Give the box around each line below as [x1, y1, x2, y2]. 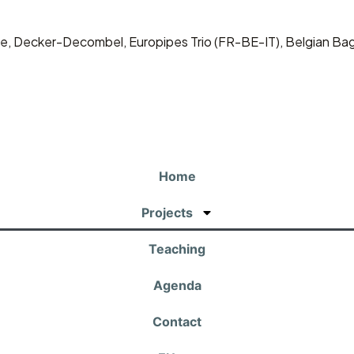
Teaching [149, 240, 205, 257]
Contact [153, 313, 201, 330]
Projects [141, 204, 193, 220]
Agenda [153, 277, 201, 293]
